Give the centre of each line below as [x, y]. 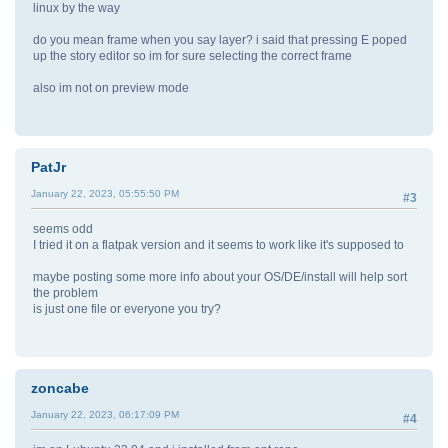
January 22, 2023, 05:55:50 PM [105, 194]
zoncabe [60, 388]
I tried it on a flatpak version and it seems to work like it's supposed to [218, 245]
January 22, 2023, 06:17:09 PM [105, 415]
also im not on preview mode [111, 88]
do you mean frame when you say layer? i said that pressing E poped [220, 40]
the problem [65, 293]
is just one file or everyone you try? [127, 309]
